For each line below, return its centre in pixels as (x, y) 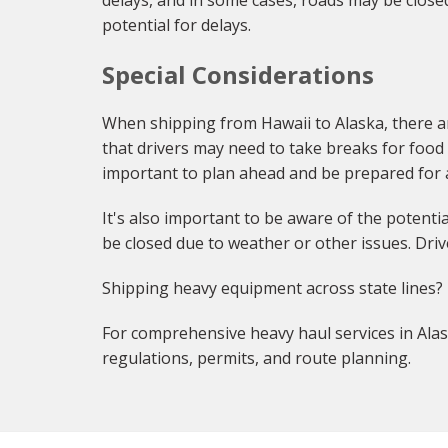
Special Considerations (238, 74)
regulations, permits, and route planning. (256, 358)
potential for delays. (176, 25)
